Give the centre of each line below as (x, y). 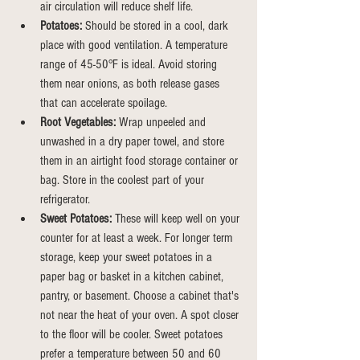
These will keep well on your (177, 219)
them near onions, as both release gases (131, 84)
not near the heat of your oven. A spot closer (141, 315)
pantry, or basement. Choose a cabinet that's (141, 296)
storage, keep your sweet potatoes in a (128, 257)
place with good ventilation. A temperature (135, 45)
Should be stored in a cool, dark (157, 26)
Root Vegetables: (78, 122)
